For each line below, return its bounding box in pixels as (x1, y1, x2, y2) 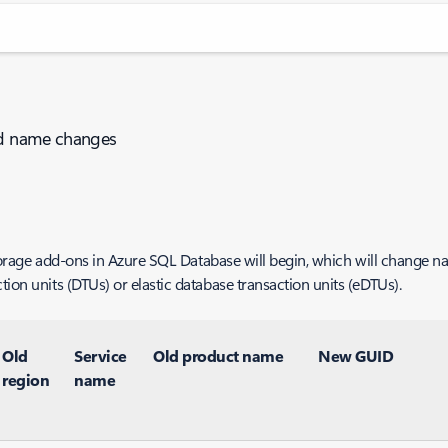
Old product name (153, 345, 284, 366)
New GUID (318, 345, 394, 366)
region (2, 369, 50, 390)
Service (74, 345, 127, 366)
